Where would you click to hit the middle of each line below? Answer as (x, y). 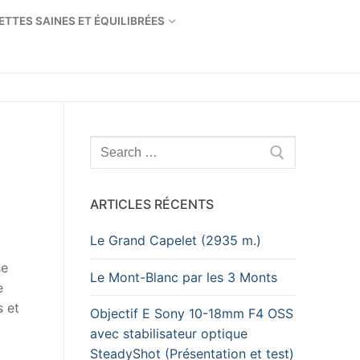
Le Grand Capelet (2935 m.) (176, 241)
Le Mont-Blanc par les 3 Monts (184, 277)
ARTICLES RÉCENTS (152, 205)
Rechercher (123, 144)
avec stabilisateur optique (169, 333)
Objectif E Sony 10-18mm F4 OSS (192, 313)
